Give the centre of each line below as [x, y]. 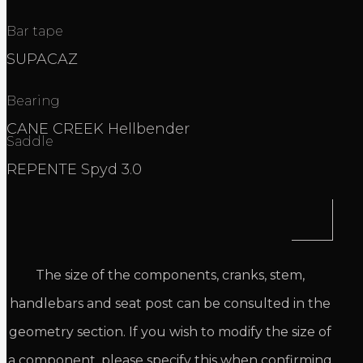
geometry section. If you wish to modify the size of [170, 332]
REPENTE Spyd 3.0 [76, 170]
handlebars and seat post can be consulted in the [170, 304]
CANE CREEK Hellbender [98, 129]
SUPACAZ [42, 60]
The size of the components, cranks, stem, [170, 275]
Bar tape [35, 32]
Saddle [30, 142]
